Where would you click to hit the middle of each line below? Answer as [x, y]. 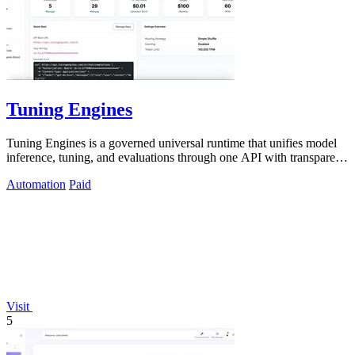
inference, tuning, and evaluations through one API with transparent [176, 158]
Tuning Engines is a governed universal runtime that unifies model [172, 143]
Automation [36, 185]
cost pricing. [37, 172]
